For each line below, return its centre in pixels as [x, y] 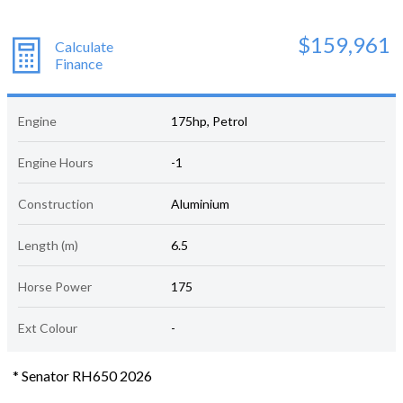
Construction [56, 203]
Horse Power [55, 286]
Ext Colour [48, 327]
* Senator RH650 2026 [82, 375]
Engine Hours [56, 162]
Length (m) [48, 245]
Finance [79, 63]
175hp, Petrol [210, 121]
